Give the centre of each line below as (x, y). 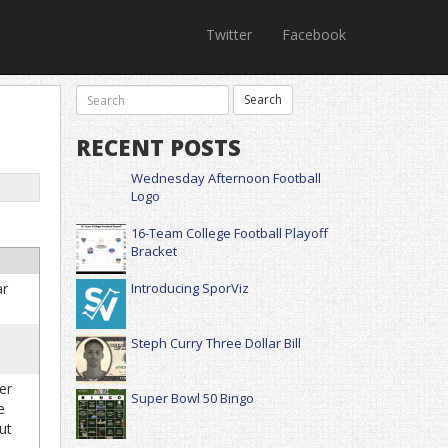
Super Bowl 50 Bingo (192, 398)
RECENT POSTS (158, 147)
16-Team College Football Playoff (229, 233)
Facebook (314, 34)
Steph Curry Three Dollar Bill (216, 343)
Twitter (229, 34)
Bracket (154, 251)
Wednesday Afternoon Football (226, 178)
